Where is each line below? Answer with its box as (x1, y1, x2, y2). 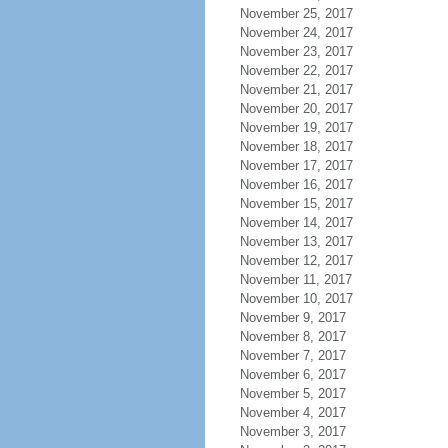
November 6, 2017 (239, 367, 346, 382)
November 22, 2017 (239, 63, 353, 78)
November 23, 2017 (239, 44, 353, 59)
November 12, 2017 (239, 253, 353, 268)
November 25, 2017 (239, 6, 353, 21)
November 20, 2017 (239, 101, 353, 116)
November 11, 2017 (239, 272, 352, 287)
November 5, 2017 (239, 386, 346, 401)
